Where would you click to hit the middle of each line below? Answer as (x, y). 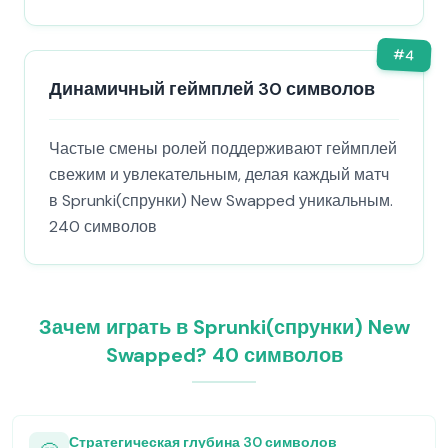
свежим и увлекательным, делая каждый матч (219, 174)
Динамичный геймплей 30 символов (212, 89)
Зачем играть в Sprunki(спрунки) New (224, 327)
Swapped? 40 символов (224, 355)
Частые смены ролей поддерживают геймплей (223, 148)
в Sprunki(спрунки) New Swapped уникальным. (221, 200)
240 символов (103, 226)
